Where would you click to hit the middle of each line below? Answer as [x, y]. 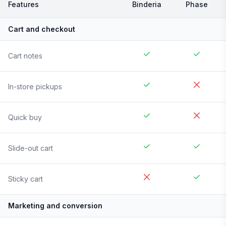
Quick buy [25, 118]
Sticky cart [25, 179]
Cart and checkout [42, 29]
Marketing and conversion [55, 206]
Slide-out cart [31, 148]
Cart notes [25, 56]
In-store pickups [35, 87]
